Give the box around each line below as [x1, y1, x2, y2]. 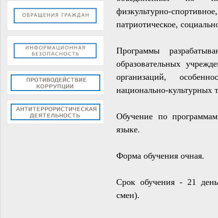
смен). [116, 190, 140, 200]
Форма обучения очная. [116, 150, 204, 161]
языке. [116, 124, 140, 134]
